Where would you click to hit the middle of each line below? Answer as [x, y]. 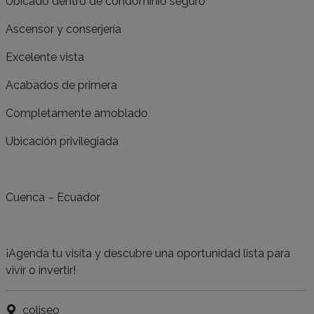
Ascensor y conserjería [63, 29]
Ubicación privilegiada [62, 141]
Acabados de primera [61, 85]
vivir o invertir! [41, 270]
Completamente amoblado [77, 113]
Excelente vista [45, 57]
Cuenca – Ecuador [53, 197]
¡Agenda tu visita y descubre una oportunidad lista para [148, 253]
